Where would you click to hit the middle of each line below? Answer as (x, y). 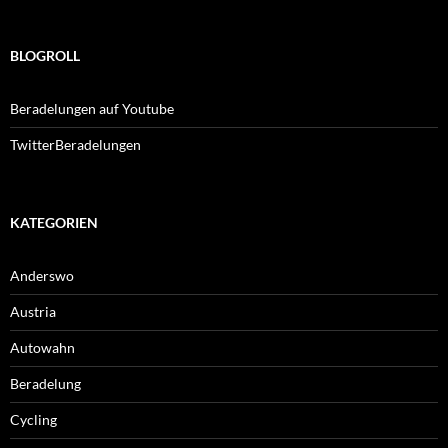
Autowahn (42, 347)
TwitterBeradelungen (75, 144)
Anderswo (42, 275)
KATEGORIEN (54, 222)
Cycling (33, 419)
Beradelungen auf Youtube (92, 108)
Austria (33, 311)
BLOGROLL (45, 55)
